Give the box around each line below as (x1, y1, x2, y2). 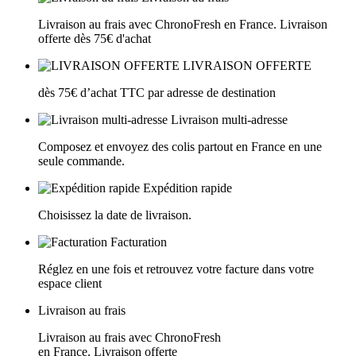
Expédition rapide (140, 181, 232, 195)
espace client (38, 277, 102, 291)
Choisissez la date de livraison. (38, 208, 192, 222)
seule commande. (38, 154, 125, 168)
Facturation (107, 235, 167, 250)
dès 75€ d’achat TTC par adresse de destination (38, 86, 276, 100)
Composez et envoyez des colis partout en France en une (38, 140, 322, 154)
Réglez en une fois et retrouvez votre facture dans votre (38, 262, 314, 277)
